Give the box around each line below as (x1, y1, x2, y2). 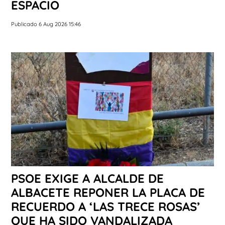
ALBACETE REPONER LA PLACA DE (11, 185, 205, 200)
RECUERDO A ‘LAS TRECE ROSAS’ (11, 199, 200, 214)
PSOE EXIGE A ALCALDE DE (11, 171, 164, 186)
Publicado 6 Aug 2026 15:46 (11, 20, 81, 28)
